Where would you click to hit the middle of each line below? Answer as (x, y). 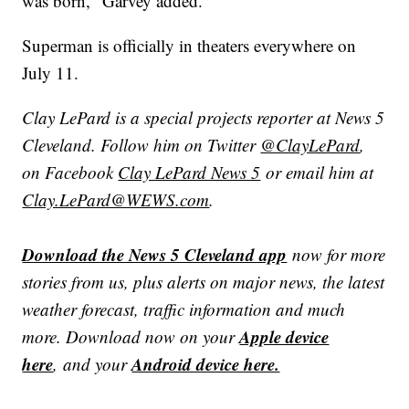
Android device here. (206, 364)
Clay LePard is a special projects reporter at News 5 (204, 118)
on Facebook (70, 173)
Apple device (284, 337)
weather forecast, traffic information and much (184, 309)
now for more (339, 255)
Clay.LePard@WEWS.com (116, 200)
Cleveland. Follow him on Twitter (142, 145)
